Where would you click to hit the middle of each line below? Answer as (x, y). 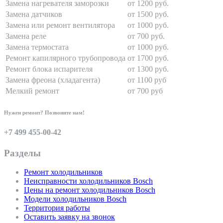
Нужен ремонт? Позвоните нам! (44, 113)
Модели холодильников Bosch (75, 199)
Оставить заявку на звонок (69, 217)
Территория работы (57, 208)
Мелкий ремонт (32, 91)
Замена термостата (37, 47)
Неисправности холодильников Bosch (88, 181)
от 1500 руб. (148, 14)
